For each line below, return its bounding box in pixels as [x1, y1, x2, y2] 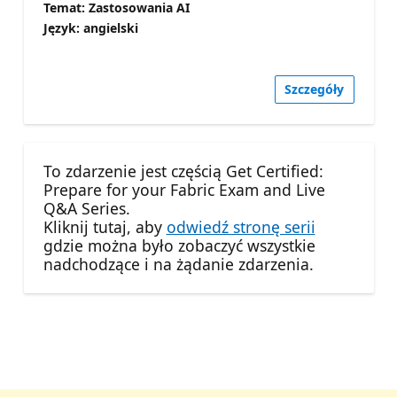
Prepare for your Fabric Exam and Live [43, 179, 325, 201]
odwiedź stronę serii [166, 216, 315, 238]
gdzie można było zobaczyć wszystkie [43, 235, 315, 257]
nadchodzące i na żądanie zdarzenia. [43, 253, 314, 276]
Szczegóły [284, 81, 344, 98]
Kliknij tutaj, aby [43, 216, 167, 238]
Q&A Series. [43, 198, 130, 220]
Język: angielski [43, 19, 138, 36]
